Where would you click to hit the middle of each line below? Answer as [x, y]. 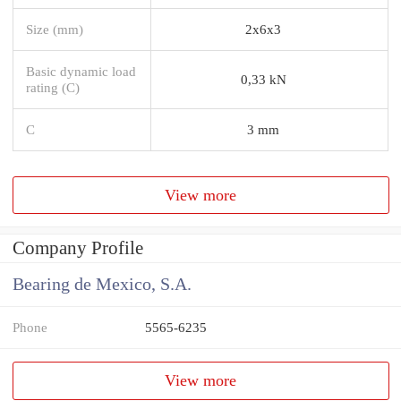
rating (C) [53, 87]
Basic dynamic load [81, 71]
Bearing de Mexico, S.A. [102, 285]
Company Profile [78, 248]
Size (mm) [55, 29]
